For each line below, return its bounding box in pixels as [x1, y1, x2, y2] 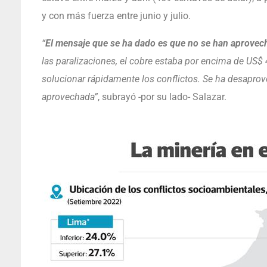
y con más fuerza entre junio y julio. [41, 10, 191, 21]
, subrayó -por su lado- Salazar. [97, 91, 226, 103]
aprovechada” [41, 91, 98, 103]
